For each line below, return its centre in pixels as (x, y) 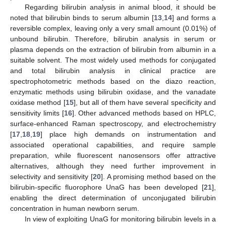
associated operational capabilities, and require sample (113, 145)
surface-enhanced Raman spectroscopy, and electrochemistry (113, 123)
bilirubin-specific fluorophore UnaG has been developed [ (107, 187)
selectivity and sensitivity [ (51, 176)
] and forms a (194, 17)
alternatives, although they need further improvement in (113, 166)
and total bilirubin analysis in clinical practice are (113, 70)
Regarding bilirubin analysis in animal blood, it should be (120, 7)
